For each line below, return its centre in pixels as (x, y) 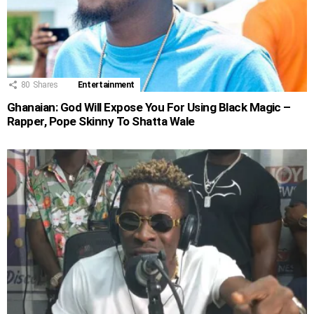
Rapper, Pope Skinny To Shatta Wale (101, 122)
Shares (45, 85)
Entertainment (106, 85)
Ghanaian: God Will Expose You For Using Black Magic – (149, 108)
